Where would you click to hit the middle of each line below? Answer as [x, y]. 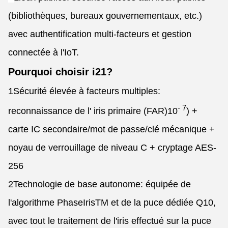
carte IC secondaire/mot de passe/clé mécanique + [111, 129]
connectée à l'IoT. [44, 52]
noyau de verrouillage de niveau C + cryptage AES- [112, 148]
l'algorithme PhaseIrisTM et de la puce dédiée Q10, [112, 203]
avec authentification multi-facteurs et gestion [100, 34]
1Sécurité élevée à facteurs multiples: [84, 91]
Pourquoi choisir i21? [60, 72]
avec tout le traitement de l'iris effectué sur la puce [110, 221]
